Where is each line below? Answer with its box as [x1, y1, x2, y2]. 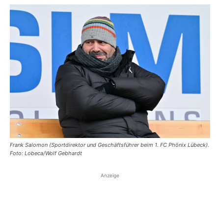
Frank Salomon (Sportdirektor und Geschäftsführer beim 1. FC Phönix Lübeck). [10, 141, 209, 148]
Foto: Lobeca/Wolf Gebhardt [10, 150, 82, 157]
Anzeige [101, 172, 119, 178]
